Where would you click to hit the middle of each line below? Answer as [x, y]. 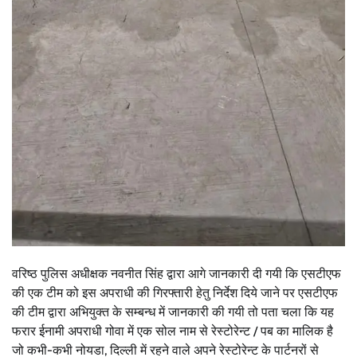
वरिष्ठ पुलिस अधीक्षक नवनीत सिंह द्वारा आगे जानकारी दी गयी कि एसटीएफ [177, 274]
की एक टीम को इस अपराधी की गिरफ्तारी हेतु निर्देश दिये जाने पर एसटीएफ [175, 293]
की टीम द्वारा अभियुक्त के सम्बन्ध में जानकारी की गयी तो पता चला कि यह [173, 312]
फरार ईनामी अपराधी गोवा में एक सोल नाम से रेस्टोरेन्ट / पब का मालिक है [173, 331]
